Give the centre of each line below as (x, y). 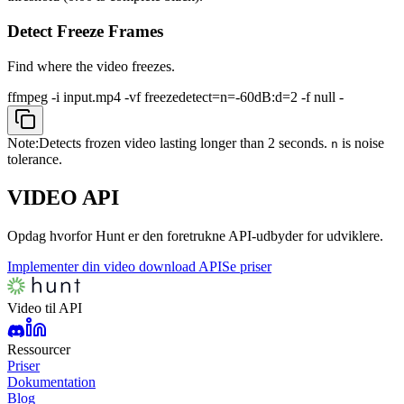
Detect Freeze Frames (85, 32)
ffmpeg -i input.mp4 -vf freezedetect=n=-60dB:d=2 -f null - (175, 96)
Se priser (247, 266)
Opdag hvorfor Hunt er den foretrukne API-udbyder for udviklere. (195, 235)
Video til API (45, 308)
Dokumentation (51, 381)
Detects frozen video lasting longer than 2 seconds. (185, 142)
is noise (361, 142)
